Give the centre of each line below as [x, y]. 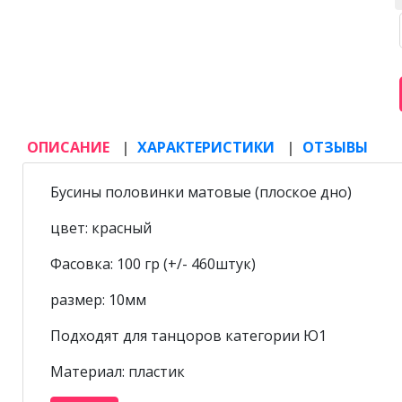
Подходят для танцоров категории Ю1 [188, 336]
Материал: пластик [118, 371]
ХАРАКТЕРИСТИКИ [208, 147]
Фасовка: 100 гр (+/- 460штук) [153, 264]
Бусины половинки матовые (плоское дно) [201, 192]
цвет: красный [101, 228]
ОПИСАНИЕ [70, 147]
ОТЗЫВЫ [335, 147]
